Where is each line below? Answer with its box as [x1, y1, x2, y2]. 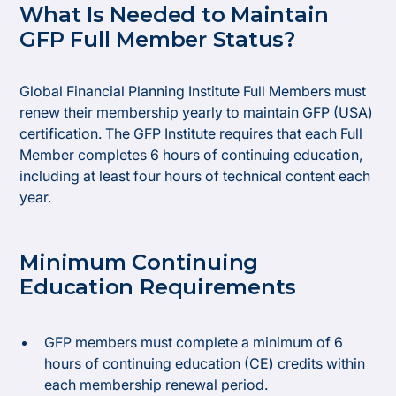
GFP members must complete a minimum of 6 [44, 333, 344, 351]
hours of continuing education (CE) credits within [44, 354, 366, 372]
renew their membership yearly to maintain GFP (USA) [19, 103, 374, 121]
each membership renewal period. [44, 376, 269, 393]
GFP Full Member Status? [19, 27, 295, 52]
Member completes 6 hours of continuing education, [19, 146, 363, 164]
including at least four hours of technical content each [19, 167, 371, 185]
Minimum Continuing [19, 249, 259, 275]
